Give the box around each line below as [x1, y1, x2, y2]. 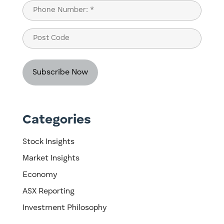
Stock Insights [22, 138, 74, 146]
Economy [22, 171, 57, 179]
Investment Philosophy [22, 204, 106, 212]
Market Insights [22, 154, 79, 163]
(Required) [23, 18, 54, 25]
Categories [22, 113, 91, 127]
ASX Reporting [22, 187, 74, 196]
